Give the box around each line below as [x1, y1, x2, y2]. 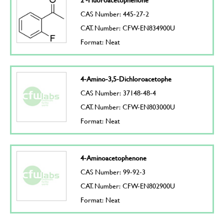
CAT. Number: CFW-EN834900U [80, 22, 175, 33]
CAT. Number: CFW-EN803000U [80, 101, 175, 112]
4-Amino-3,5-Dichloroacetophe [80, 73, 171, 84]
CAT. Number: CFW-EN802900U [80, 180, 175, 191]
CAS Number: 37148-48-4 [80, 87, 156, 98]
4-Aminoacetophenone [80, 152, 146, 163]
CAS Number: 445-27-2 [80, 8, 149, 19]
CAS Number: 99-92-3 [80, 166, 145, 177]
